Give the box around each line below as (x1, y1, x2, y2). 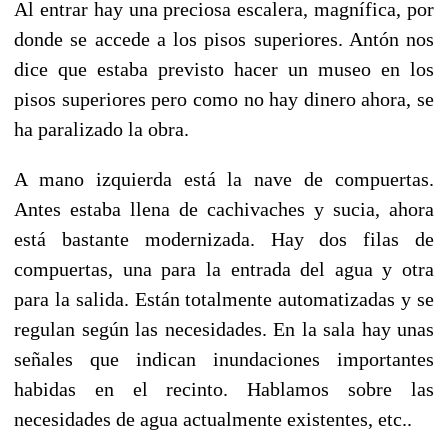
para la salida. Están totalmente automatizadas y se (14, 287, 434, 310)
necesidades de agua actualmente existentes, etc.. (14, 407, 412, 430)
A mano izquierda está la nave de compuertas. (14, 167, 434, 190)
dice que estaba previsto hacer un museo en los (14, 57, 434, 80)
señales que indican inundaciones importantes (14, 347, 434, 370)
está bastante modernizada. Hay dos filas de (14, 227, 434, 250)
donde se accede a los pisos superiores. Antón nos (14, 27, 434, 50)
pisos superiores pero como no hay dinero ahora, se (14, 87, 434, 110)
